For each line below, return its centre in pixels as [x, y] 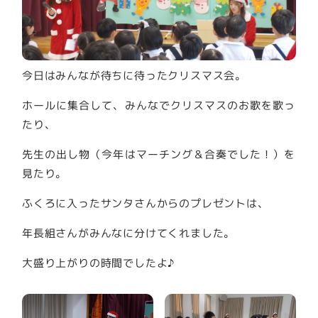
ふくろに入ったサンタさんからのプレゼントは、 [146, 204]
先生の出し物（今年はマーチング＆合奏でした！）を [159, 155]
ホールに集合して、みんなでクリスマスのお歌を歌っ [159, 106]
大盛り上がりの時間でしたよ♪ [99, 263]
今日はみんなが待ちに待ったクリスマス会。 [135, 76]
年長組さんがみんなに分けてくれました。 [129, 234]
